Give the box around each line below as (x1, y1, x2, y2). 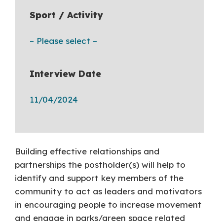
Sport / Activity (30, 9, 103, 21)
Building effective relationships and (15, 146, 160, 156)
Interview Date (30, 68, 102, 79)
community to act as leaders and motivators (15, 186, 202, 196)
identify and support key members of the (15, 173, 184, 183)
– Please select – (30, 36, 98, 46)
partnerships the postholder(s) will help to (15, 159, 186, 170)
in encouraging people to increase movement (15, 199, 202, 210)
